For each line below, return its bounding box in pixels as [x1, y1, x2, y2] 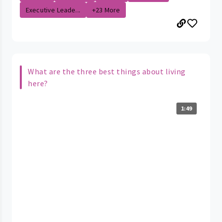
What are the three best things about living [28, 66, 186, 76]
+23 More [92, 5, 120, 14]
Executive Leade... [26, 5, 80, 14]
